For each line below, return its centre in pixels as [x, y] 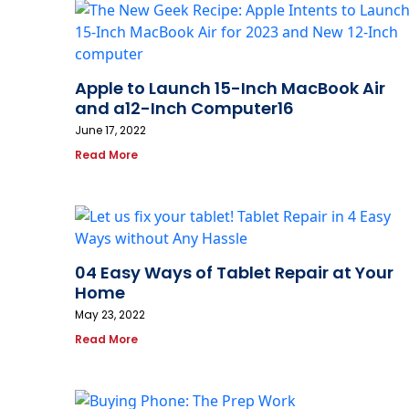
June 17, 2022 [110, 131]
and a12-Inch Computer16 [184, 109]
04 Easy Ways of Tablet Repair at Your [234, 273]
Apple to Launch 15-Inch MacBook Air [230, 89]
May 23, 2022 [110, 315]
